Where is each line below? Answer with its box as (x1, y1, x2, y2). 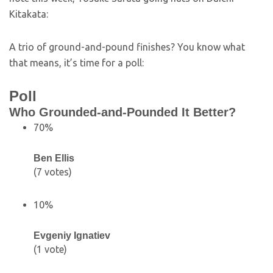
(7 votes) (34, 166, 72, 177)
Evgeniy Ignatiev (34, 230, 110, 241)
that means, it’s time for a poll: (9, 57, 144, 68)
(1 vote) (34, 244, 67, 255)
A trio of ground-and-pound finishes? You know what (9, 41, 245, 52)
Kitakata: (9, 9, 48, 19)
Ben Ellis (34, 153, 74, 163)
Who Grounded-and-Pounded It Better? (9, 105, 236, 119)
